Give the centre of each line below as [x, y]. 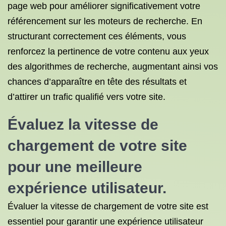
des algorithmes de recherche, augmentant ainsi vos [113, 67]
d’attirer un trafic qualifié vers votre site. [87, 97]
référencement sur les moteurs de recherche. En [105, 21]
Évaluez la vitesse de [83, 124]
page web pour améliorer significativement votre [104, 6]
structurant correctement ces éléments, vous [97, 36]
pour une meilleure [75, 167]
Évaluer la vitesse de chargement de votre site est [108, 206]
